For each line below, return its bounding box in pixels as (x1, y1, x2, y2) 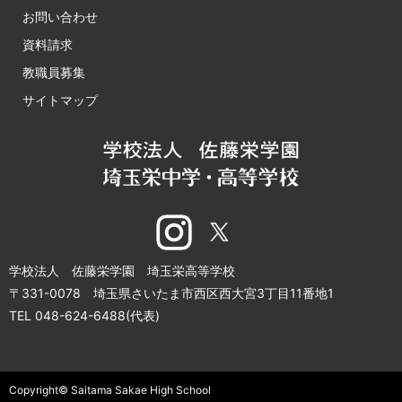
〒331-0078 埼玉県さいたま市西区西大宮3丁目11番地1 (9, 285, 334, 301)
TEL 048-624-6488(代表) (9, 308, 160, 324)
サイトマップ (22, 92, 98, 109)
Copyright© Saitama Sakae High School (9, 383, 211, 398)
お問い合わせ (22, 9, 98, 25)
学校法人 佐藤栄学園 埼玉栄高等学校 (9, 263, 235, 279)
